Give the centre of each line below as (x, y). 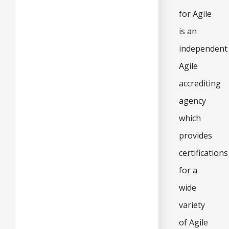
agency (192, 100)
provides (196, 135)
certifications (203, 153)
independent (203, 48)
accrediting (200, 83)
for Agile (195, 14)
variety (192, 205)
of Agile (193, 222)
